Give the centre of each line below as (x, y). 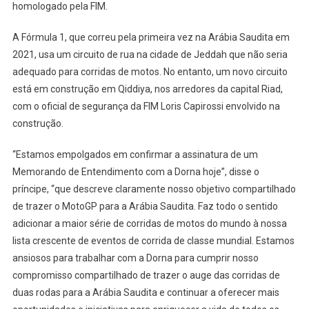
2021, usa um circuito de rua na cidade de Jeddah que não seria (150, 55)
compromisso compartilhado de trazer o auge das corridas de (146, 276)
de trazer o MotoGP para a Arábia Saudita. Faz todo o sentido (145, 207)
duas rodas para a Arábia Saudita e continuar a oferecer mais (146, 293)
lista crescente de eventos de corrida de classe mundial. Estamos (153, 241)
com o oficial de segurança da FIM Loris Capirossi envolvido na (146, 107)
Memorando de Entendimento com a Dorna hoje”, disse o (136, 172)
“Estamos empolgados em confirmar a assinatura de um (135, 155)
